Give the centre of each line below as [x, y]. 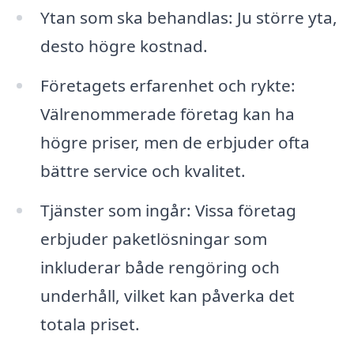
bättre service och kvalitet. [143, 171]
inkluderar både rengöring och [160, 267]
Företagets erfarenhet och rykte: [168, 86]
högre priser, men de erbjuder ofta [175, 143]
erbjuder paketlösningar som [153, 239]
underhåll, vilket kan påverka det [167, 296]
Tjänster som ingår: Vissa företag [168, 211]
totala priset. [90, 324]
